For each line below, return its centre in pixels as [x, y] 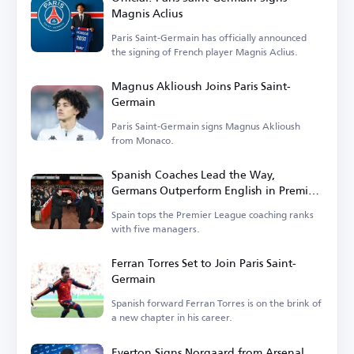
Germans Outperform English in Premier [215, 190]
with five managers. [156, 228]
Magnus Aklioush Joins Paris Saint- [201, 85]
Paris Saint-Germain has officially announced [209, 37]
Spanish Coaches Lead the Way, [194, 174]
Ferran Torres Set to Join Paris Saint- [204, 262]
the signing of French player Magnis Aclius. [205, 51]
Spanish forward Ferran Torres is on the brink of [217, 303]
